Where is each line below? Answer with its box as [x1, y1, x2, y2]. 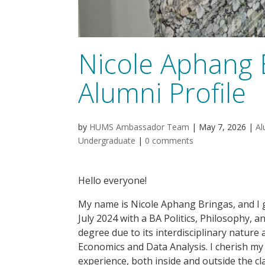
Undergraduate [78, 135, 135, 147]
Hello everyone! [78, 174, 147, 188]
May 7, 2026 [199, 121, 246, 133]
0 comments [145, 135, 193, 147]
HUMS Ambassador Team [89, 121, 189, 133]
